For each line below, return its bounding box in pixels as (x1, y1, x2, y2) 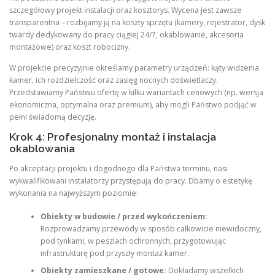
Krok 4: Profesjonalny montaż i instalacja (9, 130, 216, 143)
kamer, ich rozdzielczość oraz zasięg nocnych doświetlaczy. (9, 74, 218, 85)
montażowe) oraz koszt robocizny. (9, 42, 130, 53)
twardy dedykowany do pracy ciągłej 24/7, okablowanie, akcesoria (9, 29, 244, 41)
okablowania (9, 142, 75, 155)
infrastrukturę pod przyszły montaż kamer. (40, 248, 189, 259)
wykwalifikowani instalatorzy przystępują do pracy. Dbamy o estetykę (9, 175, 252, 186)
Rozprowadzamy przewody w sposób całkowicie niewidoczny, (40, 223, 261, 234)
